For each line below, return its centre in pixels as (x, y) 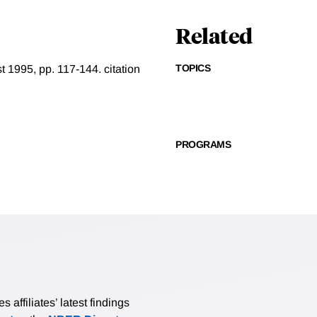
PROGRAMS (203, 145)
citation (122, 69)
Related (214, 35)
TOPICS (193, 68)
